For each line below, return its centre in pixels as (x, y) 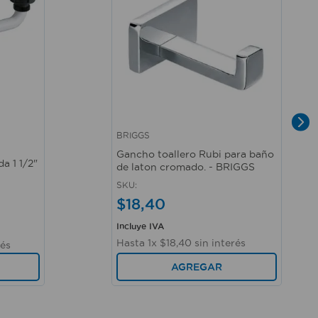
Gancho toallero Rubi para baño (195, 154)
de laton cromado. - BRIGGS (186, 167)
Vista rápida (147, 142)
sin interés (219, 243)
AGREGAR (197, 267)
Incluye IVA (140, 226)
